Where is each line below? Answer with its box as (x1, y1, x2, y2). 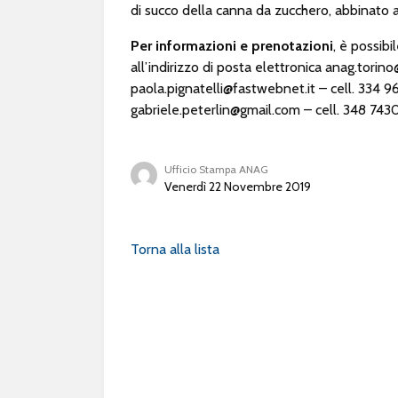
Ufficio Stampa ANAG (164, 163, 268, 176)
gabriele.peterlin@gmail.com (131, 101, 300, 118)
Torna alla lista (131, 241, 219, 258)
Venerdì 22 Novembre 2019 (164, 179, 311, 195)
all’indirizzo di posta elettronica (131, 59, 325, 76)
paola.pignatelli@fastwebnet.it (131, 80, 315, 97)
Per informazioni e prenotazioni (131, 37, 333, 54)
